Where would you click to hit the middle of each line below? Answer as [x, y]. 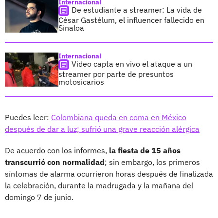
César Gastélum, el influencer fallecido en [131, 20]
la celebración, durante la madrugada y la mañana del [99, 185]
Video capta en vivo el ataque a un [132, 64]
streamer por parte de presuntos [116, 74]
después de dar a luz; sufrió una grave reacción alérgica [102, 129]
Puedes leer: [28, 117]
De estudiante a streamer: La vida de [137, 9]
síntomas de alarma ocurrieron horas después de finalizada [109, 173]
